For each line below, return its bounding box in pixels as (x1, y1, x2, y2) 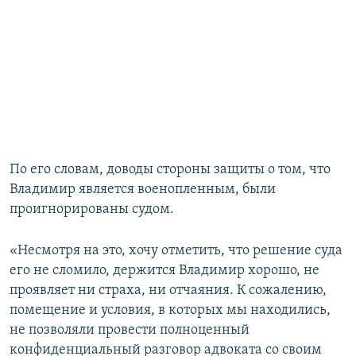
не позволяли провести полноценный (10, 323, 250, 339)
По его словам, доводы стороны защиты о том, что (10, 162, 331, 178)
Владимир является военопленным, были (10, 182, 276, 198)
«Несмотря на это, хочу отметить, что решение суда (10, 243, 342, 259)
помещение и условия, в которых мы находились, (10, 303, 331, 319)
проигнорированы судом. (10, 202, 174, 218)
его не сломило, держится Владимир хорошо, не (10, 263, 319, 279)
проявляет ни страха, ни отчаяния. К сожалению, (10, 283, 327, 299)
